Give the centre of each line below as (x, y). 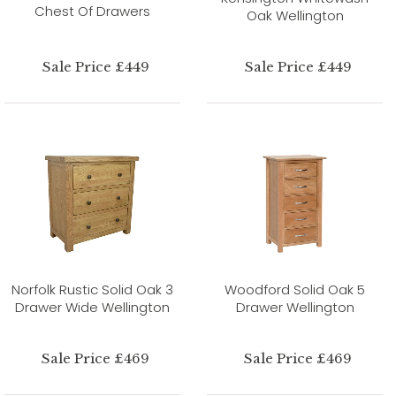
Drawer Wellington (295, 307)
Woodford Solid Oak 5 (295, 289)
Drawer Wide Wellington (92, 307)
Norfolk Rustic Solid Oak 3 (92, 289)
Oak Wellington (295, 15)
